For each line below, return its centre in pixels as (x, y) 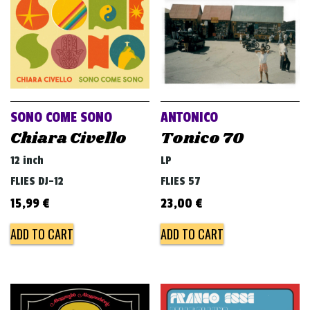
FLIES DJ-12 (37, 182)
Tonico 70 (202, 139)
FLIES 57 (181, 182)
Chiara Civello (69, 139)
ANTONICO (190, 118)
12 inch (27, 161)
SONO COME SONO (61, 118)
